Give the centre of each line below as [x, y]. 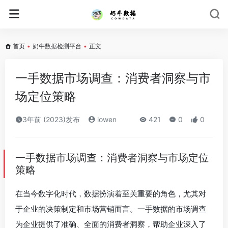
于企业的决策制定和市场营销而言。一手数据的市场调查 [111, 209]
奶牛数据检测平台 [57, 46]
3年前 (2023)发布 [51, 119]
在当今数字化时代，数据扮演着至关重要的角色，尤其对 [111, 194]
